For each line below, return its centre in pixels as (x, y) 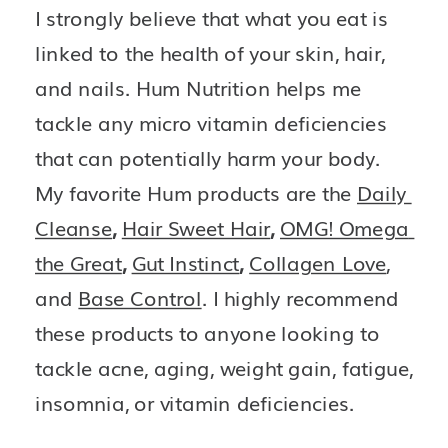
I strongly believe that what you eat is (211, 18)
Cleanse (73, 228)
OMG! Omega (344, 228)
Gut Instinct (185, 263)
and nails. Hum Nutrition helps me (198, 88)
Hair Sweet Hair (196, 228)
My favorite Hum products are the (196, 193)
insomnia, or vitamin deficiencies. (197, 403)
